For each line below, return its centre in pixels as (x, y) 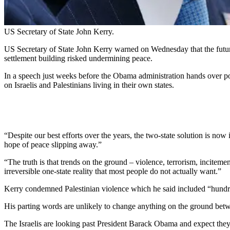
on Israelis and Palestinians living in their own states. (89, 85)
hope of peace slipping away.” (53, 145)
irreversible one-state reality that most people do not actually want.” (113, 171)
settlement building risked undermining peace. (78, 59)
